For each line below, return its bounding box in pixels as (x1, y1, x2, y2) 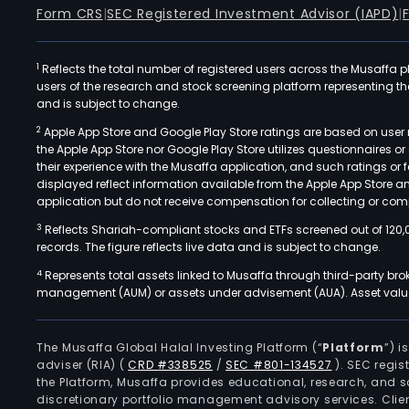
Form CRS (37, 5, 103, 23)
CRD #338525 (128, 357, 213, 372)
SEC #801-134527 (225, 357, 332, 372)
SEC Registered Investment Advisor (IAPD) (107, 5, 399, 23)
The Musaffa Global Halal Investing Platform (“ (37, 340, 323, 355)
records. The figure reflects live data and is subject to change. (37, 239, 381, 255)
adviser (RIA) (37, 357, 120, 372)
